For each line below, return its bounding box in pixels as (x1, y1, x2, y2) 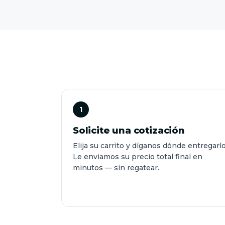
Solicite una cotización (73, 125, 185, 136)
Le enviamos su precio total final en (73, 152, 202, 161)
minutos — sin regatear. (73, 163, 159, 172)
